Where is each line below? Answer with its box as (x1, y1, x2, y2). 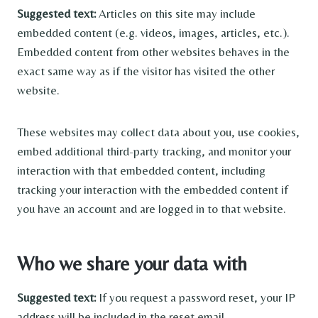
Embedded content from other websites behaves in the (17, 45, 290, 59)
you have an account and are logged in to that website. (17, 202, 286, 216)
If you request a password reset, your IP (99, 290, 295, 305)
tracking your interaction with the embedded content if (17, 182, 288, 197)
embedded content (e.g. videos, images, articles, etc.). (17, 26, 290, 40)
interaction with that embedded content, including (17, 163, 265, 177)
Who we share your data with (17, 252, 247, 275)
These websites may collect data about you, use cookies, (17, 125, 300, 139)
